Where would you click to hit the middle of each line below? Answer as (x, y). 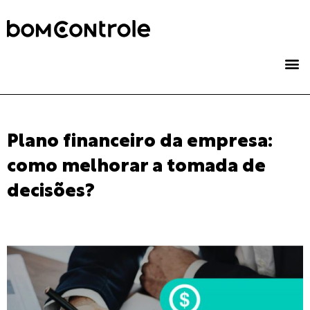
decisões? (51, 192)
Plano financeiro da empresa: (140, 142)
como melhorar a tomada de (136, 167)
